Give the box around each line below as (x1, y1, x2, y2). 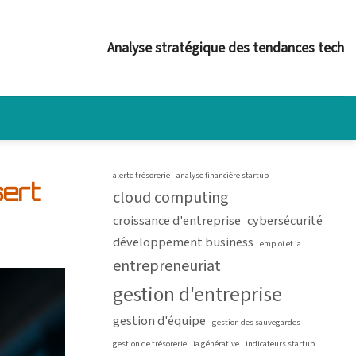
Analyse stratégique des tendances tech (107, 37, 344, 58)
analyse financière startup (176, 169, 269, 181)
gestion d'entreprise (113, 281, 282, 309)
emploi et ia (260, 238, 301, 250)
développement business (113, 233, 253, 252)
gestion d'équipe (113, 311, 206, 331)
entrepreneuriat (113, 255, 221, 277)
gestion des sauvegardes (212, 316, 300, 328)
